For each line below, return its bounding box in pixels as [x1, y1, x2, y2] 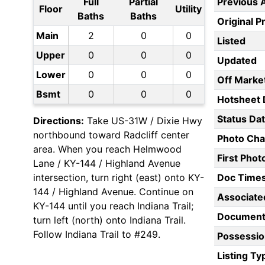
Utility [175, 3, 202, 15]
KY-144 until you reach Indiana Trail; [33, 200, 193, 212]
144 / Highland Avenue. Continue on [33, 186, 193, 198]
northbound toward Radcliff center [33, 129, 189, 141]
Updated [216, 54, 257, 67]
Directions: [33, 115, 84, 127]
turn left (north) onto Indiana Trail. [33, 214, 186, 227]
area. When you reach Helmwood [33, 143, 182, 156]
